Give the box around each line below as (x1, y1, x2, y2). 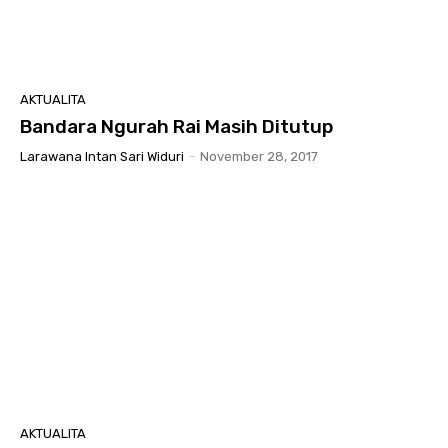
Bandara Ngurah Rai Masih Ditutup (20, 114, 333, 138)
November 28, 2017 (200, 148, 318, 164)
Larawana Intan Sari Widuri (20, 148, 184, 164)
